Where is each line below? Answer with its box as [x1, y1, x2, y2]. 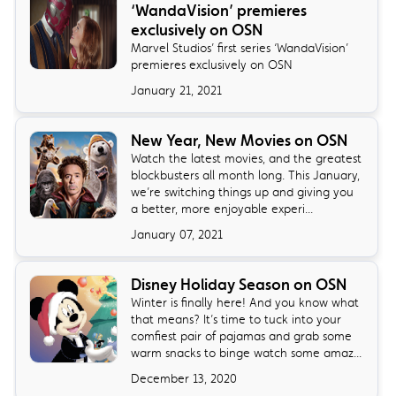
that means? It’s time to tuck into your [131, 311, 342, 326]
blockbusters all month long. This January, [131, 167, 361, 182]
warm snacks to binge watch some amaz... [131, 345, 362, 360]
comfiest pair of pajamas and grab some [131, 328, 353, 343]
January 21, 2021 [131, 82, 223, 97]
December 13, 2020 [131, 370, 238, 385]
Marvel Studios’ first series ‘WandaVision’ [131, 40, 349, 55]
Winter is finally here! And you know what [131, 294, 360, 309]
